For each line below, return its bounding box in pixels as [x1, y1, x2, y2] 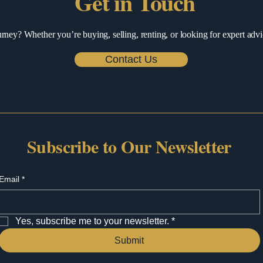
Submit [114, 235, 144, 245]
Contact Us [105, 53, 157, 65]
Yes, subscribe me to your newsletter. [15, 216, 169, 226]
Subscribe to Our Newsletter [27, 133, 231, 159]
